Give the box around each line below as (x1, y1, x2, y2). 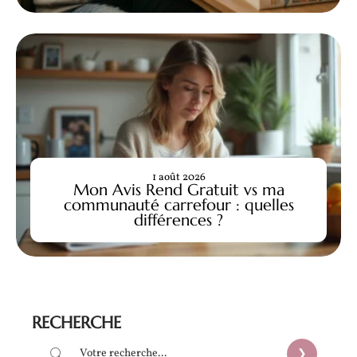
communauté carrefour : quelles (63, 194, 294, 214)
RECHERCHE (32, 312, 121, 333)
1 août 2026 (151, 169, 206, 185)
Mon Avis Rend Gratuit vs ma (73, 179, 284, 199)
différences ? (134, 210, 223, 229)
